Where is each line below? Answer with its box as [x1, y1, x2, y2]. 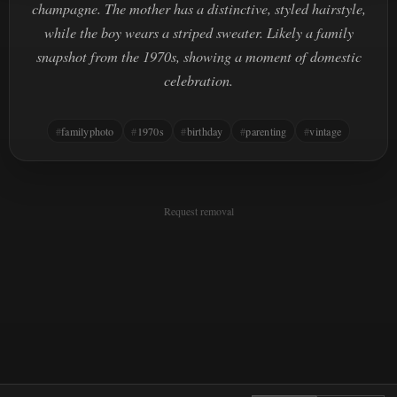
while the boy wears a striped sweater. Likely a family [43, 22, 354, 42]
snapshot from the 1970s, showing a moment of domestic [35, 46, 362, 66]
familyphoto [61, 123, 114, 138]
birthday [186, 123, 223, 138]
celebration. [164, 70, 233, 90]
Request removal [163, 204, 234, 219]
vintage [309, 123, 342, 138]
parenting [245, 123, 287, 138]
